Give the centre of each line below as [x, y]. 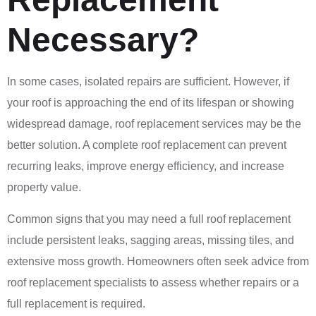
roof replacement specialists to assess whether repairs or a [153, 282]
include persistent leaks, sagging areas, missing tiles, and [151, 240]
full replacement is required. [76, 303]
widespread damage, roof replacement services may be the [154, 124]
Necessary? [103, 40]
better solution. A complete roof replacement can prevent [147, 145]
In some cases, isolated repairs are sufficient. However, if [148, 82]
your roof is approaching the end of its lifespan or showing [151, 103]
